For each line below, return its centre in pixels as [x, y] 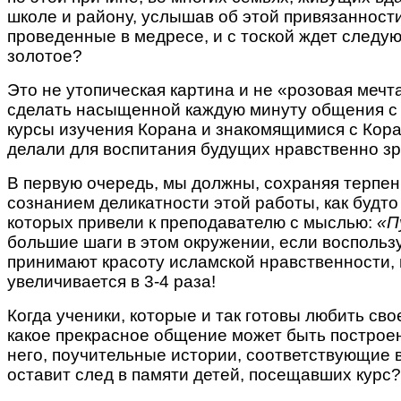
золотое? [47, 55]
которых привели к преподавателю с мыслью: [192, 222]
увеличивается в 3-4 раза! [114, 281]
